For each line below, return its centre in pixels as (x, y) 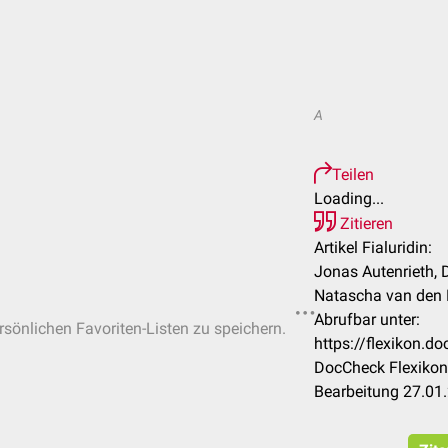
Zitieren (364, 223)
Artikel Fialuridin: (373, 247)
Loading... (349, 198)
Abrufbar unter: (367, 319)
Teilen (353, 174)
